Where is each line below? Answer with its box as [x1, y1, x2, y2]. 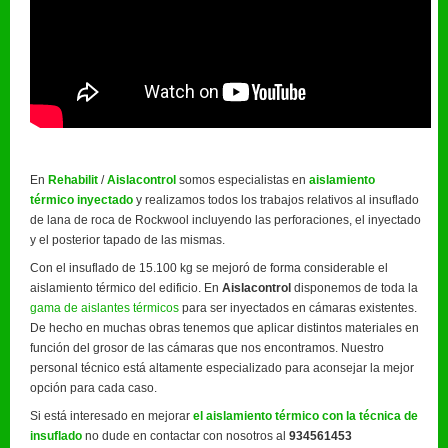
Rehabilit [48, 173, 98, 188]
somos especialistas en [179, 173, 309, 188]
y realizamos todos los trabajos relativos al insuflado [133, 193, 419, 208]
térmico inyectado [30, 193, 133, 208]
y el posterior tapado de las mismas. [30, 233, 225, 248]
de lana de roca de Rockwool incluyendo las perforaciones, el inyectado [30, 213, 421, 228]
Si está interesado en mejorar [30, 409, 193, 424]
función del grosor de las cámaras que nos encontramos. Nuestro [30, 341, 384, 356]
